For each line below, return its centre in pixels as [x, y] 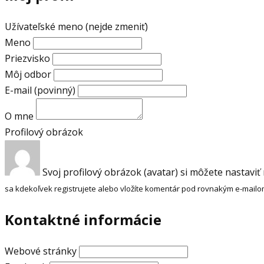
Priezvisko [27, 58]
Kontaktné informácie [83, 219]
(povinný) [55, 90]
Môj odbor [28, 74]
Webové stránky [41, 251]
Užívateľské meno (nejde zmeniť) [76, 26]
